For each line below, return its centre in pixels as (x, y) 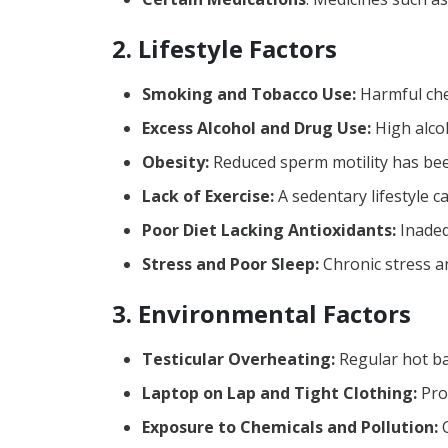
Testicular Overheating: (238, 358)
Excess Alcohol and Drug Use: (256, 127)
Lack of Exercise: (208, 195)
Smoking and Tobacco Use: (249, 93)
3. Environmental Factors (261, 313)
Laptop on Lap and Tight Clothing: (279, 392)
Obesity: (175, 161)
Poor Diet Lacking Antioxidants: (269, 229)
